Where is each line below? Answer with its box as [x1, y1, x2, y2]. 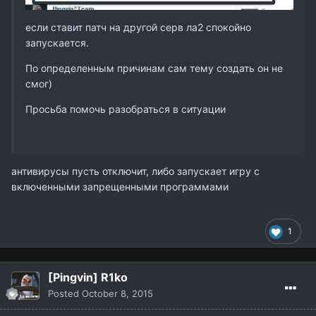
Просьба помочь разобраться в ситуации [25, 102, 226, 115]
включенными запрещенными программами [11, 180, 229, 193]
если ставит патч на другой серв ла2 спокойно [25, 20, 251, 33]
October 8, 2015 [82, 287, 153, 299]
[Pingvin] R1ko [48, 269, 128, 284]
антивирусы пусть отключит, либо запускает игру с [11, 164, 260, 177]
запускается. [25, 36, 92, 49]
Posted [48, 287, 82, 299]
